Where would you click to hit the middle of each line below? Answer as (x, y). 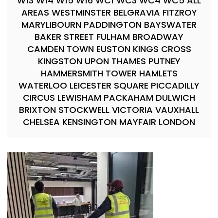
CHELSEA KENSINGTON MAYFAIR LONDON (109, 122)
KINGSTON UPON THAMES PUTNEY (109, 61)
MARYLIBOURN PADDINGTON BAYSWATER (109, 24)
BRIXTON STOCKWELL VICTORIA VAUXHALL (109, 109)
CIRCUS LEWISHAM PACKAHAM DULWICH (109, 97)
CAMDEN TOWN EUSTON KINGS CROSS (109, 49)
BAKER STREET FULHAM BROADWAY (109, 36)
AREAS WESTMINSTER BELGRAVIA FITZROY (109, 12)
